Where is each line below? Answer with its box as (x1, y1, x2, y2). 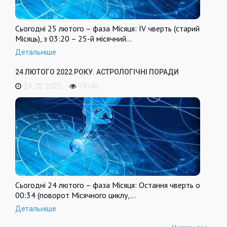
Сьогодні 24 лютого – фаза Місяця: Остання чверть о (15, 179, 200, 190)
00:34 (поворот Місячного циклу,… (15, 190, 136, 200)
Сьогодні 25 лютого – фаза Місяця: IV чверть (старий (15, 23, 200, 33)
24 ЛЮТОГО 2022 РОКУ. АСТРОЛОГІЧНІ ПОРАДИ (15, 67, 179, 76)
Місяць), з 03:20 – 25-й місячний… (15, 33, 132, 44)
